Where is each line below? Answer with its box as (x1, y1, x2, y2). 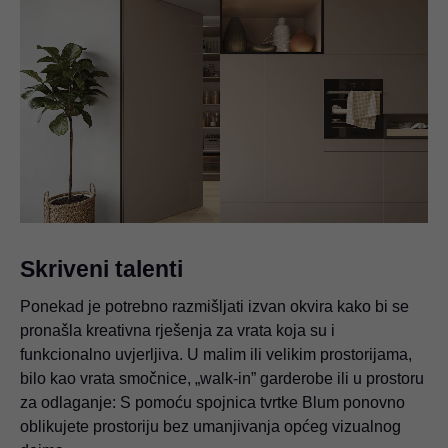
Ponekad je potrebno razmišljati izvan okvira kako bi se (20, 298, 409, 316)
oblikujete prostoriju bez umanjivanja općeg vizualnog (20, 418, 401, 436)
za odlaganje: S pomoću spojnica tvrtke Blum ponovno (20, 394, 405, 412)
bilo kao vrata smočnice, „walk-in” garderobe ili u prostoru (20, 370, 424, 388)
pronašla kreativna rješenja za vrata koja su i (20, 322, 335, 340)
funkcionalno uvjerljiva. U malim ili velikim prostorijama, (20, 346, 412, 364)
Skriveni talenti (20, 256, 183, 283)
